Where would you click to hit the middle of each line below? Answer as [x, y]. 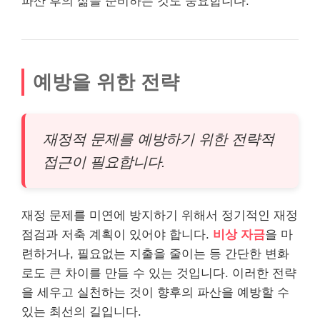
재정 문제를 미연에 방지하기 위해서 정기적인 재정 [160, 215]
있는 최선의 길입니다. [81, 311]
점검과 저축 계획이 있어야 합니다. [117, 234]
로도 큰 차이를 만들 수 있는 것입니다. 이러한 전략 [159, 273]
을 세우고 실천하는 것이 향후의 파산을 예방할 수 [155, 292]
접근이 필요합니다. [104, 162]
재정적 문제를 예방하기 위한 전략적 [159, 139]
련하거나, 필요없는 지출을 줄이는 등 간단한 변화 [155, 254]
